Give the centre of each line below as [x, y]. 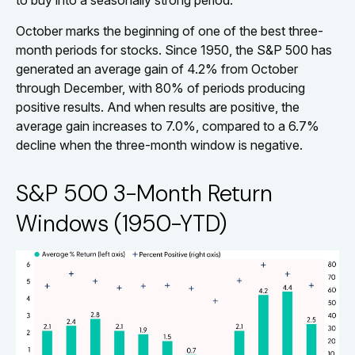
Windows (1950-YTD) [121, 224]
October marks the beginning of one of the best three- [170, 31]
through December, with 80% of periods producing [160, 88]
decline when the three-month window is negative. [159, 145]
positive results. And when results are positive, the [158, 107]
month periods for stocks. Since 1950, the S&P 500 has [174, 50]
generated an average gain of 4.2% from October [157, 69]
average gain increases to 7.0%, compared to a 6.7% [168, 126]
